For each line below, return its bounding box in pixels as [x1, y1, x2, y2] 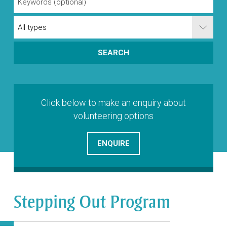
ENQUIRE [97, 139, 130, 148]
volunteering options [73, 110, 154, 122]
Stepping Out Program [13, 191, 170, 213]
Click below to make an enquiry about [41, 97, 186, 108]
